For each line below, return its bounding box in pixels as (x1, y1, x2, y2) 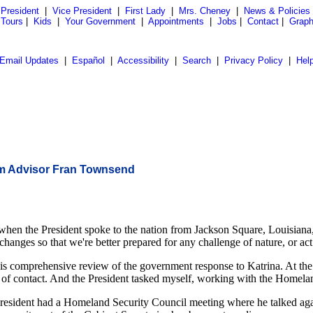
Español (71, 55, 105, 66)
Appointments (148, 16, 204, 27)
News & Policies (243, 6, 310, 16)
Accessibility (117, 55, 169, 66)
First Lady (124, 6, 166, 16)
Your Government (65, 16, 136, 27)
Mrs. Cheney (178, 6, 231, 16)
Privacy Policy (224, 55, 283, 66)
